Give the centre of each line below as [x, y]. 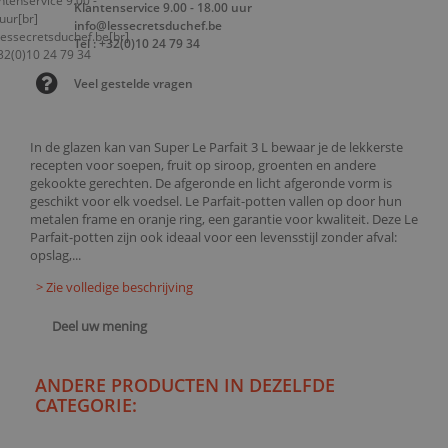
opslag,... [55, 255]
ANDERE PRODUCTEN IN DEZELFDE [185, 385]
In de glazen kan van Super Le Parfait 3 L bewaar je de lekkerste [216, 147]
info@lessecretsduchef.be [148, 25]
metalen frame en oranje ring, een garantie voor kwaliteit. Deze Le [224, 219]
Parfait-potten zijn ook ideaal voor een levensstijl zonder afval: [213, 237]
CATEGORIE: [86, 405]
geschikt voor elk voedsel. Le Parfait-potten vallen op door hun [216, 201]
